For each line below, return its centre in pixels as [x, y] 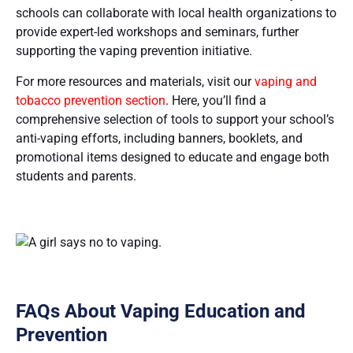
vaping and [286, 81]
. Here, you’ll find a [216, 100]
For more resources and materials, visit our [135, 81]
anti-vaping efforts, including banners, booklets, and [159, 138]
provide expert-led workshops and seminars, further [157, 32]
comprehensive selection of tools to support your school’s [175, 119]
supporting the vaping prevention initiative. [134, 50]
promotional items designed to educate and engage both [173, 157]
